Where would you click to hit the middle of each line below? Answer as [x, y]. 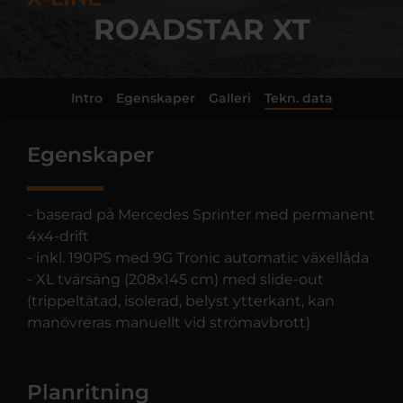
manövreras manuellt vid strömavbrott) [168, 323]
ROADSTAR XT [201, 29]
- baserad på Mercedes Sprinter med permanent [201, 215]
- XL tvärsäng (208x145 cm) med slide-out [175, 280]
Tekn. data [298, 98]
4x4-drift [58, 237]
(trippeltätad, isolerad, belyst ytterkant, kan [180, 301]
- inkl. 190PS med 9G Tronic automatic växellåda [197, 258]
